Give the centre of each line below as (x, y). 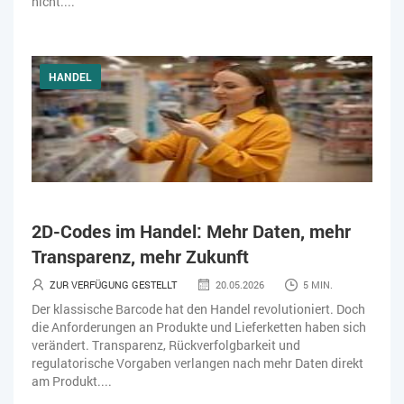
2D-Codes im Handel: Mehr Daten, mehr (191, 230)
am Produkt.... (72, 381)
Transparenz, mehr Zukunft (140, 256)
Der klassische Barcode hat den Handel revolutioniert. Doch (198, 308)
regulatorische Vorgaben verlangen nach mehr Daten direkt (197, 363)
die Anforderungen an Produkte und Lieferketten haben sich (199, 326)
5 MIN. (318, 284)
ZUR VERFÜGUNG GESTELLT (113, 284)
